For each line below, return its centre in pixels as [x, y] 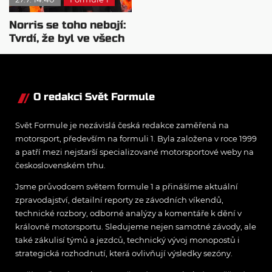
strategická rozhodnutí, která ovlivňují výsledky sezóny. [124, 253]
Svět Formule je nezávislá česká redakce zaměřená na [122, 125]
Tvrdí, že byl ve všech [67, 39]
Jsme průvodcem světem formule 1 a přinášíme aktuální [127, 187]
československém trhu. [60, 165]
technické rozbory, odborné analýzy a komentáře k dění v [128, 213]
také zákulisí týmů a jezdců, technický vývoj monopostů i [127, 240]
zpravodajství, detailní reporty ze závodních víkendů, [119, 200]
